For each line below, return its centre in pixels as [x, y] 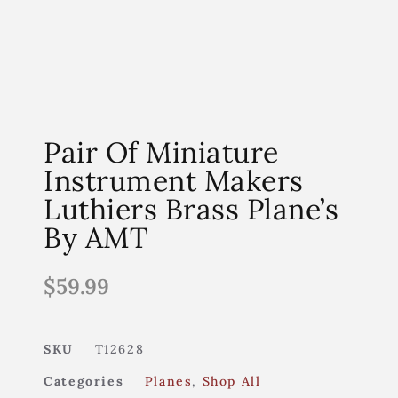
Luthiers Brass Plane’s [191, 209]
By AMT [96, 237]
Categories [84, 381]
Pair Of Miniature [161, 152]
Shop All [231, 381]
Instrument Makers [174, 180]
